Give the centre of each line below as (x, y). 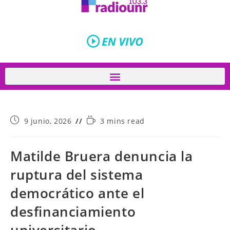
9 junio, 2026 (48, 121)
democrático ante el (78, 193)
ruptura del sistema (77, 175)
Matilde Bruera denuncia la (102, 156)
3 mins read (122, 121)
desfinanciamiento (73, 212)
